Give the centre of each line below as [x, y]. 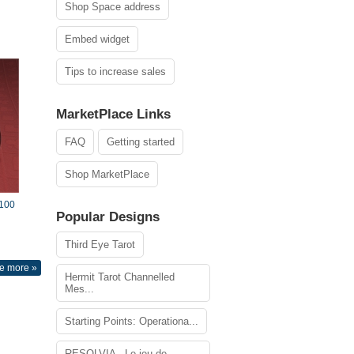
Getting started [141, 142]
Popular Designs [108, 217]
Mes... [79, 289]
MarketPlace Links [113, 114]
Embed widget [97, 39]
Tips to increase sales [115, 72]
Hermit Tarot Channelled [120, 277]
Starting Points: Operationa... [132, 321]
